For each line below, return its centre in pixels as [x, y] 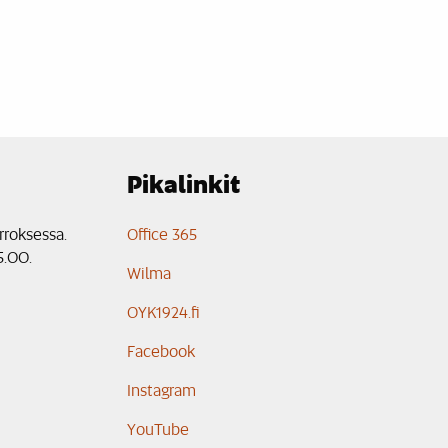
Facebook [161, 350]
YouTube [158, 428]
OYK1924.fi [163, 311]
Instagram [161, 389]
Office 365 [162, 233]
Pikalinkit [183, 182]
